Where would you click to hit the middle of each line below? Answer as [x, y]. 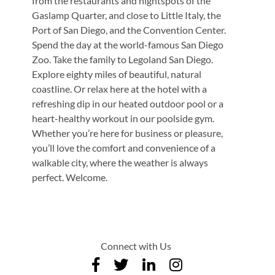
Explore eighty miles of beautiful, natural [117, 74]
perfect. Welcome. [70, 177]
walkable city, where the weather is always [120, 162]
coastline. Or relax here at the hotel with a [120, 88]
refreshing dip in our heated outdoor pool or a [128, 103]
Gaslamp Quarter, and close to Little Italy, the [127, 15]
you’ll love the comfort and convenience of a [124, 147]
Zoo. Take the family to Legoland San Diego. [123, 59]
